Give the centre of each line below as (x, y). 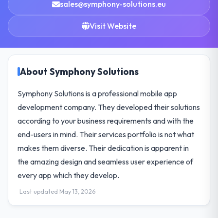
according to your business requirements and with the (106, 120)
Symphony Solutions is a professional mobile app (98, 93)
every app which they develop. (69, 175)
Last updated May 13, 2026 (58, 191)
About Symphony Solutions (80, 71)
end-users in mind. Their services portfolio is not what (106, 134)
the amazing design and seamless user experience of (106, 161)
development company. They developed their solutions (109, 107)
